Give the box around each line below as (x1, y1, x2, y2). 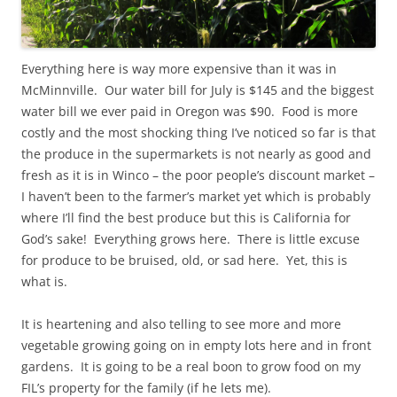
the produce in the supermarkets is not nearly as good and (21, 144, 371, 162)
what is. (21, 272, 67, 290)
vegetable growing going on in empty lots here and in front (21, 336, 371, 354)
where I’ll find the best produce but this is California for (21, 208, 351, 226)
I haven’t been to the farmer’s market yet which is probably (21, 187, 370, 205)
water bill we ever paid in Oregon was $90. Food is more (21, 102, 358, 120)
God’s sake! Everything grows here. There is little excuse (21, 230, 360, 247)
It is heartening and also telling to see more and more (21, 315, 341, 332)
